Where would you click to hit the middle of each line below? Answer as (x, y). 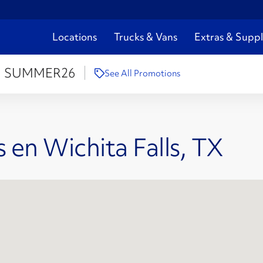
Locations (75, 37)
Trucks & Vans (146, 37)
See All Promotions (142, 74)
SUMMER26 (39, 73)
